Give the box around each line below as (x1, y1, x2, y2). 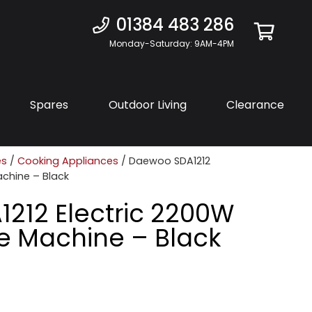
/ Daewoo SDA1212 (118, 154, 210, 168)
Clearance (226, 96, 284, 113)
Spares (30, 96, 68, 113)
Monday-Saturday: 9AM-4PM (109, 38, 234, 49)
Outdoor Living (108, 96, 187, 113)
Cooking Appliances (17, 154, 118, 168)
